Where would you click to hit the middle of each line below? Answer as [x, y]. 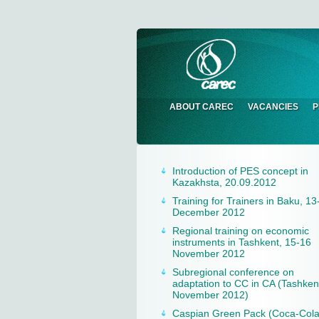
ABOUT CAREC [202, 107]
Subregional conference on [233, 272]
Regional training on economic [241, 231]
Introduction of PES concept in [240, 171]
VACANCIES [273, 107]
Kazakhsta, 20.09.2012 [224, 182]
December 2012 [209, 212]
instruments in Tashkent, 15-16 [242, 242]
